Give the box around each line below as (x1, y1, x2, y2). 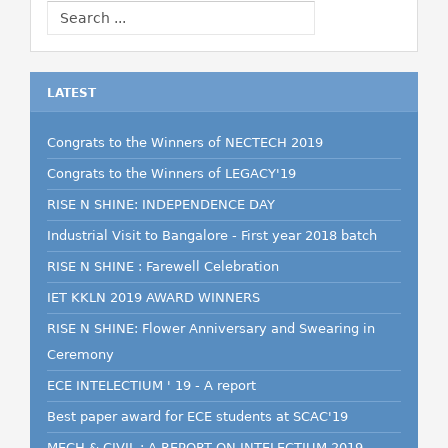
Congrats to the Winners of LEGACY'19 (47, 166, 296, 181)
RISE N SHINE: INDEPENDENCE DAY (47, 197, 275, 212)
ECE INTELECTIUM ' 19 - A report (47, 378, 256, 393)
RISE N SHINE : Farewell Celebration (47, 259, 279, 274)
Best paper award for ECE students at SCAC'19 (47, 409, 348, 424)
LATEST (47, 86, 96, 100)
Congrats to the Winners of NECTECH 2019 (47, 135, 323, 150)
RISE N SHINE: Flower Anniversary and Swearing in (47, 321, 375, 336)
